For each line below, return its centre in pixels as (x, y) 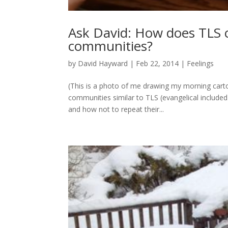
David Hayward (103, 64)
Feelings (201, 64)
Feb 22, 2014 (158, 64)
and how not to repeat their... (116, 109)
